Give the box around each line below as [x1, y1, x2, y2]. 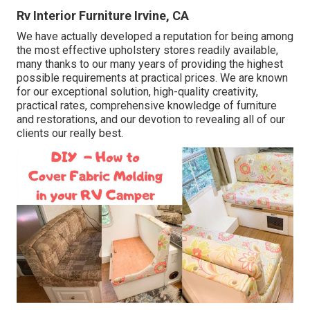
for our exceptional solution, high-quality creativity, [17, 85, 258, 99]
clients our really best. [17, 127, 123, 140]
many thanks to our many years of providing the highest [17, 57, 283, 71]
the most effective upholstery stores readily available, [17, 44, 278, 57]
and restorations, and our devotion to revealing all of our [17, 113, 285, 127]
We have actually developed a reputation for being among [17, 30, 293, 44]
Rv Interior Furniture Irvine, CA [17, 8, 189, 24]
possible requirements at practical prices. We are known [17, 71, 288, 85]
